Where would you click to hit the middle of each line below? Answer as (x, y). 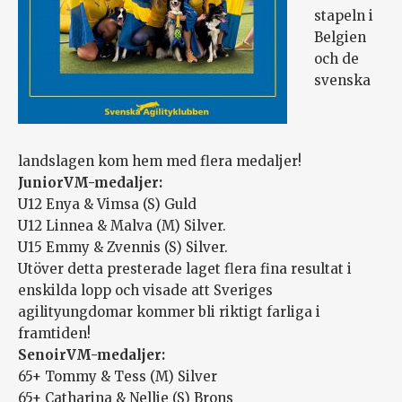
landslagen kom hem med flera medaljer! (160, 162)
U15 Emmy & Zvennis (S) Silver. (123, 248)
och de (336, 59)
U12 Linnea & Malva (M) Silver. (122, 226)
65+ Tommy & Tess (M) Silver (118, 377)
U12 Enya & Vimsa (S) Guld (107, 205)
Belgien (340, 38)
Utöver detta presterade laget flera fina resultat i (185, 269)
